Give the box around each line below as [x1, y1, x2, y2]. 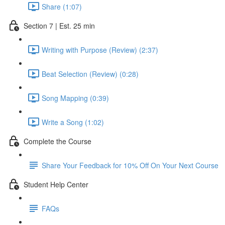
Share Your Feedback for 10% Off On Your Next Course [42, 160, 218, 170]
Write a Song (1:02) [42, 117, 104, 127]
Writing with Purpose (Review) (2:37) [42, 44, 158, 55]
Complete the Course [24, 136, 91, 146]
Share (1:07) [42, 1, 82, 12]
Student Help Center [24, 179, 88, 189]
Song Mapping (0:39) [42, 92, 109, 103]
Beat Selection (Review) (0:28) [42, 68, 139, 79]
